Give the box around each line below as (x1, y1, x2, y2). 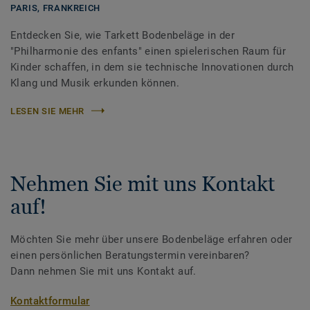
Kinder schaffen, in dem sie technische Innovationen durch (10, 60, 294, 73)
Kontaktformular (10, 294, 90, 307)
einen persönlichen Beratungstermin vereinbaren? (10, 248, 250, 262)
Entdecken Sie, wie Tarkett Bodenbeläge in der (10, 28, 235, 42)
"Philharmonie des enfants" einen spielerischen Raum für (10, 44, 286, 57)
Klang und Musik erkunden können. (10, 76, 180, 89)
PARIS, (10, 2, 43, 13)
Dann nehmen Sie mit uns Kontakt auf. (10, 264, 197, 277)
